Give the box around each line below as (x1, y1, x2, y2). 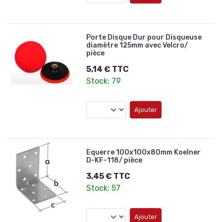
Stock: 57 (86, 183, 121, 193)
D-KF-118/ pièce (86, 156, 143, 165)
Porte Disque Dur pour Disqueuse (86, 33, 202, 42)
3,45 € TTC (86, 171, 131, 181)
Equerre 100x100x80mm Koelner (86, 148, 201, 157)
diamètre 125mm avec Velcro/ (86, 41, 188, 50)
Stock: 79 (86, 76, 121, 86)
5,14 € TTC (86, 64, 129, 74)
